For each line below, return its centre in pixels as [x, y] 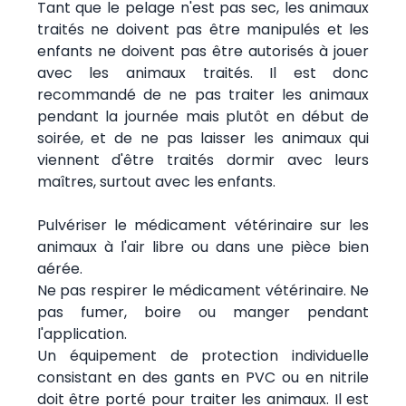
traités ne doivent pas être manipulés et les [203, 29]
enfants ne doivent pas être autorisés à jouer [203, 51]
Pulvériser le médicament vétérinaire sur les [203, 225]
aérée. [59, 268]
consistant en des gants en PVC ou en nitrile [203, 377]
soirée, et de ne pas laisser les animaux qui [203, 138]
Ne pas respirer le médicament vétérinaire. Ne [203, 290]
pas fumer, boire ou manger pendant [203, 312]
